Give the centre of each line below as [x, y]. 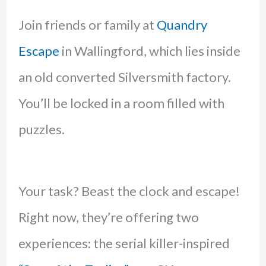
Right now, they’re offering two [108, 217]
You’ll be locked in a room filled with [121, 103]
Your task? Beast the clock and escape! [129, 191]
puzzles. [41, 129]
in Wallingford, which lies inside [150, 50]
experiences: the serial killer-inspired [124, 243]
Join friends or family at [87, 24]
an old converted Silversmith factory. [124, 77]
